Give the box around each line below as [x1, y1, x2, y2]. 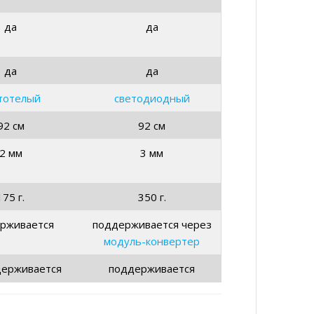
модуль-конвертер [104, 233, 200, 248]
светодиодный [114, 90, 190, 105]
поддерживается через [92, 217, 212, 231]
